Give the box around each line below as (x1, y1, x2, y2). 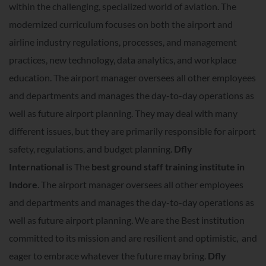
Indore (9, 178, 37, 190)
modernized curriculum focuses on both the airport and (9, 18, 233, 30)
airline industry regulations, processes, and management (9, 36, 237, 47)
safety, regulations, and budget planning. (9, 142, 174, 154)
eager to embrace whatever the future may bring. (9, 249, 208, 261)
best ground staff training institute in (91, 160, 245, 172)
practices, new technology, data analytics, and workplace (9, 53, 236, 65)
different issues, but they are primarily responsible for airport (9, 125, 256, 137)
